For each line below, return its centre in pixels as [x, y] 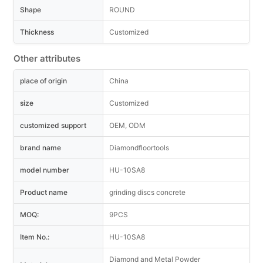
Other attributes [47, 58]
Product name [44, 192]
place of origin [43, 81]
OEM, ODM [127, 125]
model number [45, 170]
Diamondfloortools [139, 148]
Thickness [37, 32]
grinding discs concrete [147, 192]
